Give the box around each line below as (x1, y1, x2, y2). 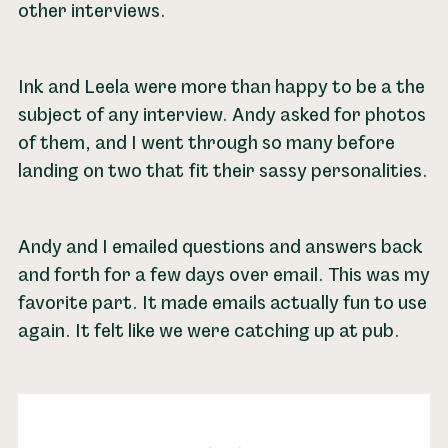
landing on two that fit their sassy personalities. (17, 159, 428, 183)
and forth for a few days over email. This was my (17, 263, 430, 287)
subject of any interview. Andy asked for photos (17, 103, 426, 127)
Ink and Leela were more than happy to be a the (17, 75, 425, 99)
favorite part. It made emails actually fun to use (17, 291, 427, 315)
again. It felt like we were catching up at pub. (17, 319, 400, 343)
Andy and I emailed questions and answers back (17, 235, 423, 259)
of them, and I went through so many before (17, 131, 395, 155)
